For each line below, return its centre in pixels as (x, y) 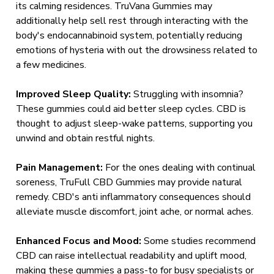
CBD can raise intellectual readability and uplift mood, (131, 256)
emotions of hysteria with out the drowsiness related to (137, 50)
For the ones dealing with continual (181, 168)
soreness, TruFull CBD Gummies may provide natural (129, 182)
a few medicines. (51, 65)
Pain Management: (61, 168)
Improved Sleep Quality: (75, 94)
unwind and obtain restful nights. (86, 138)
